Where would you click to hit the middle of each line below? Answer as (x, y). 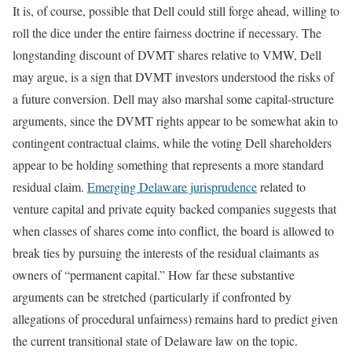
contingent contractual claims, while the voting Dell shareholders (172, 142)
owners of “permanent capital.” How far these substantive (154, 274)
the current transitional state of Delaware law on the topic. (155, 340)
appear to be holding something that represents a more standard (168, 164)
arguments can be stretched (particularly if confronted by (152, 296)
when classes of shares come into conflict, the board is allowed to (173, 230)
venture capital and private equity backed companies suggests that (174, 208)
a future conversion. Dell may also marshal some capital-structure (173, 98)
